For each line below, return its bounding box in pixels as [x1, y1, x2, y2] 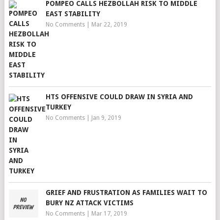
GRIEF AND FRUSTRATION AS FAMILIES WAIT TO [45, 189, 207, 196]
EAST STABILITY [45, 10, 100, 18]
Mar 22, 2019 [91, 21, 127, 28]
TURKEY [45, 103, 71, 111]
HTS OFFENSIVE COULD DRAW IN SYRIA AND [45, 93, 193, 101]
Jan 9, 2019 [91, 114, 121, 121]
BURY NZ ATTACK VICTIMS [45, 199, 134, 207]
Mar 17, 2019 [91, 210, 127, 217]
